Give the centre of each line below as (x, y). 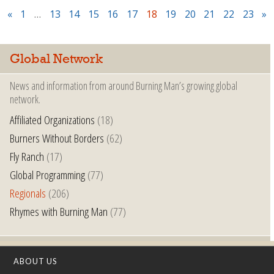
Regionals (28, 193)
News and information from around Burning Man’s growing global (124, 86)
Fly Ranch (27, 157)
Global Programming (47, 175)
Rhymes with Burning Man (59, 212)
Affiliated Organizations (52, 120)
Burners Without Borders (57, 138)
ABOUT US (35, 261)
